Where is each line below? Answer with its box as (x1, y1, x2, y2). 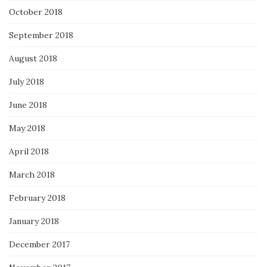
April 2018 (9, 146, 49, 157)
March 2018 (9, 169, 55, 181)
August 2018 (9, 53, 57, 64)
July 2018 (9, 76, 44, 88)
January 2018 (9, 216, 59, 227)
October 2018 (9, 7, 63, 18)
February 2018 (9, 193, 66, 204)
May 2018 (9, 123, 45, 134)
